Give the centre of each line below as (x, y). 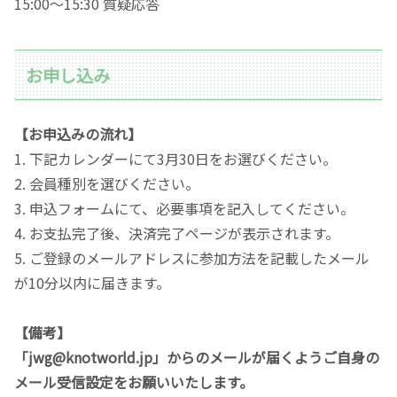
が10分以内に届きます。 (92, 283)
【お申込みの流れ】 (78, 134)
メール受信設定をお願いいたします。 (134, 382)
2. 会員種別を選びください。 (107, 184)
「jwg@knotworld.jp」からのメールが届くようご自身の (197, 358)
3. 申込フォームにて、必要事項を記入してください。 (184, 209)
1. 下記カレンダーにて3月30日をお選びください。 (175, 159)
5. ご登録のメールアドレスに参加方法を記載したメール (192, 258)
